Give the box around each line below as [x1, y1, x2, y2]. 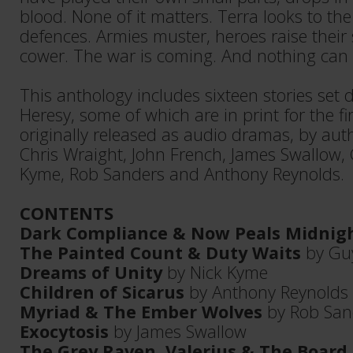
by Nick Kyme [162, 261, 268, 284]
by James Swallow [109, 320, 247, 343]
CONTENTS [20, 202, 113, 225]
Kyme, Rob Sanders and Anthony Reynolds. [20, 162, 344, 185]
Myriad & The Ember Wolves [20, 300, 262, 323]
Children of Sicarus [20, 281, 184, 303]
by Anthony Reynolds [184, 281, 348, 303]
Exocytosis [20, 320, 109, 343]
